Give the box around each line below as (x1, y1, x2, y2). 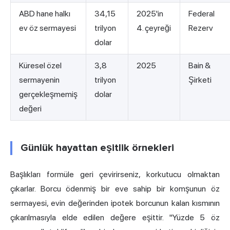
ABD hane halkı (19, 9, 70, 19)
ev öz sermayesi (19, 23, 76, 33)
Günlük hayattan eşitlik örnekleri (21, 142, 174, 155)
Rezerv (188, 23, 213, 33)
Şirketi (188, 75, 212, 85)
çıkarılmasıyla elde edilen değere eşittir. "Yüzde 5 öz (10, 213, 220, 223)
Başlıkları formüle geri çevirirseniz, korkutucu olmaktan (10, 169, 220, 180)
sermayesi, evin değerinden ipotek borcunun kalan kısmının (10, 198, 220, 208)
